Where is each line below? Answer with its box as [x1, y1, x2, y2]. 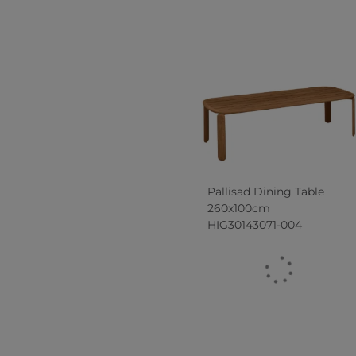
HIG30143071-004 [207, 217, 302, 232]
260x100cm [207, 200, 270, 215]
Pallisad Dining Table [207, 184, 324, 199]
